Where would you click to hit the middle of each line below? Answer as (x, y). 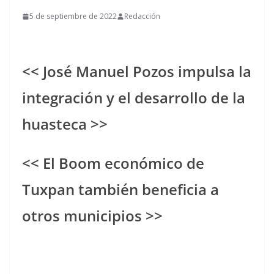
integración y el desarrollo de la (134, 98)
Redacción (142, 16)
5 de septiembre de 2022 (73, 16)
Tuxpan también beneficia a (120, 189)
